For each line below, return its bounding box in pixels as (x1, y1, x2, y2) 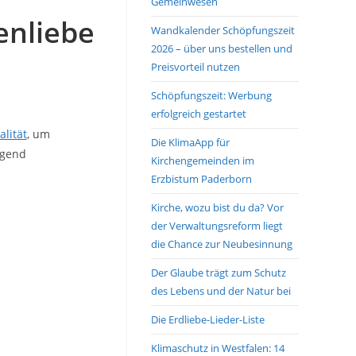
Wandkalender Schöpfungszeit (151, 23, 295, 37)
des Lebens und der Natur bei (151, 284, 291, 298)
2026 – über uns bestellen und (151, 41, 292, 56)
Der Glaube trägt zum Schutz (151, 265, 286, 280)
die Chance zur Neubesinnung (151, 237, 292, 251)
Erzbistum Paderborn (151, 172, 252, 186)
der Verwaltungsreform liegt (151, 219, 283, 233)
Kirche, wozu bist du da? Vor (151, 200, 284, 215)
